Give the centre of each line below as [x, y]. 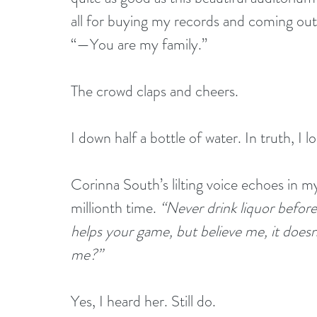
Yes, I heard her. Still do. [143, 301]
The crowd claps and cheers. [156, 91]
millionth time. [115, 207]
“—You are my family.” [139, 44]
